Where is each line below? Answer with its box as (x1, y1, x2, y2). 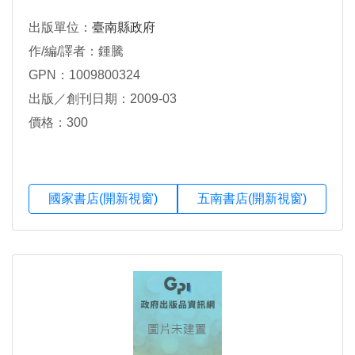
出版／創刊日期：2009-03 (29, 92, 177, 106)
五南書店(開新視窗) (197, 192, 307, 206)
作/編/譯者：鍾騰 (29, 44, 124, 59)
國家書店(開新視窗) (48, 192, 158, 206)
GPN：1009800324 (29, 68, 140, 82)
